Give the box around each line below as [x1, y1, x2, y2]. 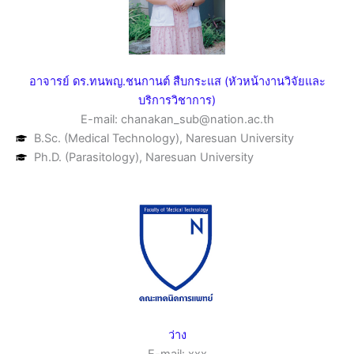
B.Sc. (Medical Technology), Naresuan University [33, 131, 294, 146]
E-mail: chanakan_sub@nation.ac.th [80, 112, 274, 127]
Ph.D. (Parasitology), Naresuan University [33, 150, 254, 165]
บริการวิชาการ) [138, 93, 216, 108]
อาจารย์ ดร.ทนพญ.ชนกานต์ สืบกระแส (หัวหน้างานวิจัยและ [28, 74, 326, 89]
